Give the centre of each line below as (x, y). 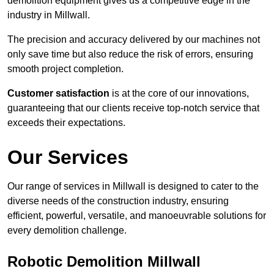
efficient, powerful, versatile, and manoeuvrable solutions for (137, 216)
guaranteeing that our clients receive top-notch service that (133, 108)
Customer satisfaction (58, 94)
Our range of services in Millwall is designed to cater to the (133, 187)
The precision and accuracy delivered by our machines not (134, 40)
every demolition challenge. (67, 231)
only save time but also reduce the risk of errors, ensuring (130, 54)
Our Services (68, 157)
